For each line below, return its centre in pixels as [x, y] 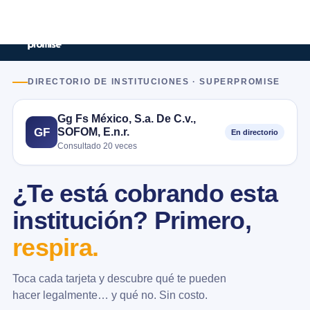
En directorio [255, 132]
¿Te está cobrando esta [145, 194]
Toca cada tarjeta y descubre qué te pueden [119, 278]
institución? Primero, [132, 221]
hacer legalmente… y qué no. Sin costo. [110, 295]
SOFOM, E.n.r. [93, 131]
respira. [56, 248]
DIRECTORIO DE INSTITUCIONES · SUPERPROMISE [154, 82]
